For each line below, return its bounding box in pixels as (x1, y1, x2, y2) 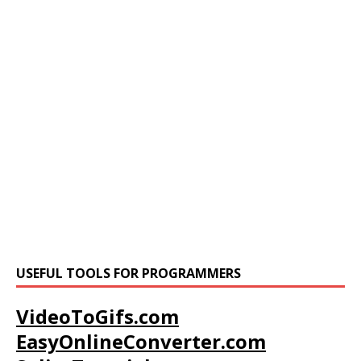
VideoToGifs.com (16, 303, 179, 330)
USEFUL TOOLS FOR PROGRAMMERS (16, 264, 241, 283)
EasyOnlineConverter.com (16, 328, 266, 355)
